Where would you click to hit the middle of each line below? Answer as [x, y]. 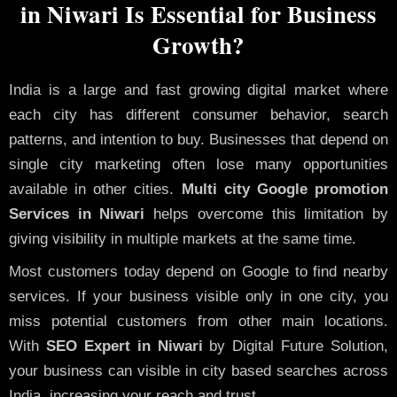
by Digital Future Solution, [295, 346]
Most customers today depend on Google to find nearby [198, 271]
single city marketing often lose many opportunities [198, 165]
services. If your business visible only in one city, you [198, 296]
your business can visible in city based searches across [198, 370]
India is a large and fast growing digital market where [198, 90]
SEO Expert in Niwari [121, 346]
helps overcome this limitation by [267, 214]
